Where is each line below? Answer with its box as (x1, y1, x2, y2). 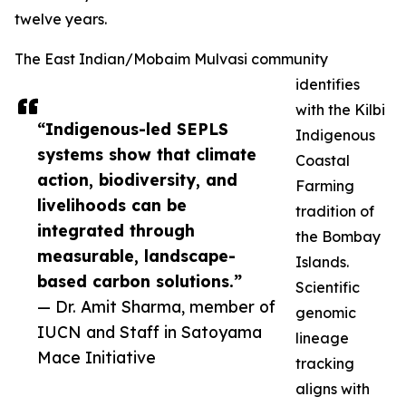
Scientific (295, 278, 360, 297)
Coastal (295, 151, 350, 170)
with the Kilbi (295, 101, 385, 120)
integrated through (37, 220, 195, 241)
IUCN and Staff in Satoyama (37, 322, 262, 343)
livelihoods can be (37, 195, 187, 216)
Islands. (295, 253, 349, 272)
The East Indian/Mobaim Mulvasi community (14, 50, 328, 69)
